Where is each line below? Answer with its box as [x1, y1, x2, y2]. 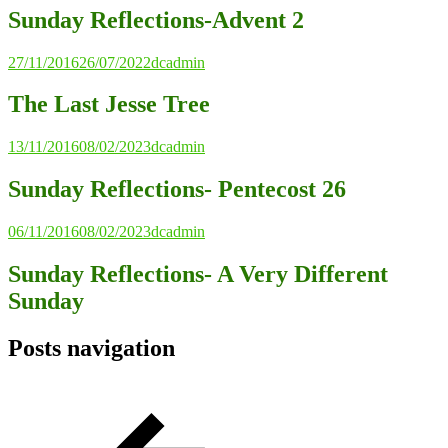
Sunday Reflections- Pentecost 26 [8, 176, 346, 203]
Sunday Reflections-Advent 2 [8, 6, 304, 33]
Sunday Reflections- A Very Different [8, 261, 388, 288]
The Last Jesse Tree [8, 91, 210, 118]
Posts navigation [8, 334, 175, 361]
